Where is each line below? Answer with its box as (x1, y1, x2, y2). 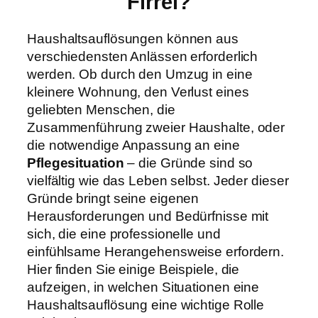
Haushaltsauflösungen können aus (27, 31, 238, 47)
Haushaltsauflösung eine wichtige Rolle (27, 297, 265, 313)
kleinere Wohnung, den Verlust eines (27, 84, 249, 100)
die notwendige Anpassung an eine (27, 138, 240, 153)
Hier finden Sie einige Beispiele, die (27, 262, 240, 278)
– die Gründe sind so (124, 155, 253, 171)
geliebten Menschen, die (27, 102, 175, 118)
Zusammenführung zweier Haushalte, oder (27, 120, 285, 136)
